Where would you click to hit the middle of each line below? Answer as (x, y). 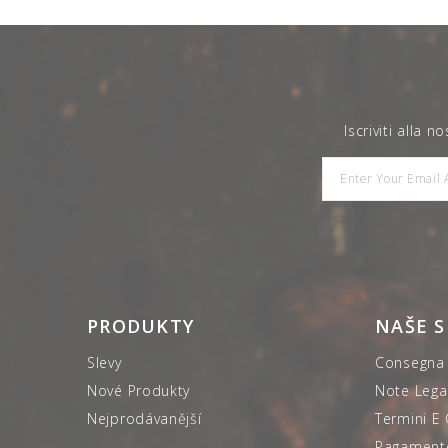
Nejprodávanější (144, 418)
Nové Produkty (139, 390)
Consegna (410, 362)
